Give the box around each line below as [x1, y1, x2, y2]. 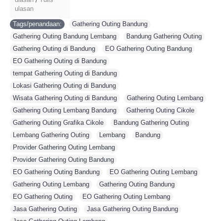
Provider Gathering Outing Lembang [13, 144, 115, 151]
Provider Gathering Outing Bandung [13, 156, 114, 163]
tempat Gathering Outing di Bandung [13, 70, 117, 77]
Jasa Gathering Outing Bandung [87, 205, 178, 213]
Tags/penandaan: [13, 20, 62, 28]
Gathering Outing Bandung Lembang [13, 33, 116, 40]
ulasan [15, 5, 34, 12]
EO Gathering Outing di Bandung [13, 57, 107, 65]
